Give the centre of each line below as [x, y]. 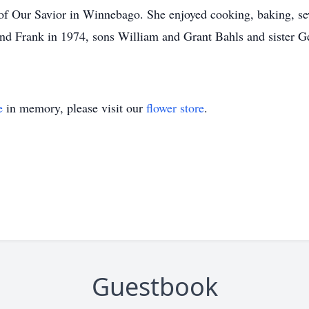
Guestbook [154, 287]
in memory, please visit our [74, 108]
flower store [175, 108]
